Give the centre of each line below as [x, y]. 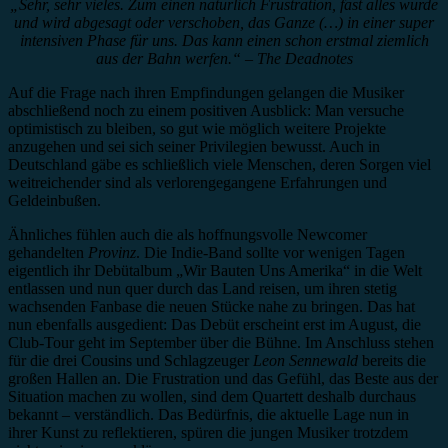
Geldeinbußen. [54, 200]
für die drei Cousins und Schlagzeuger [130, 360]
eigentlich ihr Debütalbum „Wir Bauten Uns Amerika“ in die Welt [215, 270]
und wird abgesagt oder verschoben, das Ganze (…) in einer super [224, 22]
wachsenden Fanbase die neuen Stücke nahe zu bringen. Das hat [211, 306]
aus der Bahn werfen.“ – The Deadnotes [224, 58]
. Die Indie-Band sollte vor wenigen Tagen [270, 252]
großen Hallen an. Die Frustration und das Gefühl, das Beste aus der [223, 378]
